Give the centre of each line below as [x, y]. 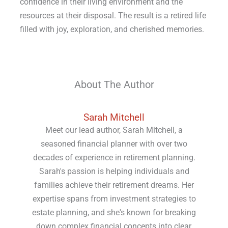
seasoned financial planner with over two [114, 144]
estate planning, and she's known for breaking [114, 213]
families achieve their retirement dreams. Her [114, 185]
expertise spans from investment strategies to [114, 199]
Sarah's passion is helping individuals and [114, 172]
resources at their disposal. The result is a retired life [113, 16]
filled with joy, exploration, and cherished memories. [112, 30]
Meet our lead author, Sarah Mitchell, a [114, 130]
